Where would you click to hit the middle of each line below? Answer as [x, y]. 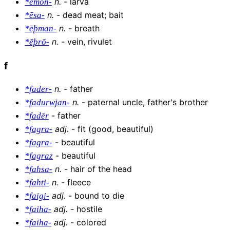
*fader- [38, 89]
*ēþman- [41, 28]
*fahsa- [39, 169]
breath [87, 28]
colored [91, 223]
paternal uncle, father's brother [148, 102]
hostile [89, 209]
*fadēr [37, 116]
